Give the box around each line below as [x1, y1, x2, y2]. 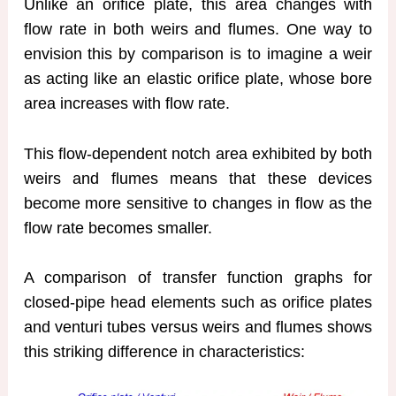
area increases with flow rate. [23, 94, 230, 112]
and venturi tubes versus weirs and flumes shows [23, 318, 373, 337]
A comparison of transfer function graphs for [23, 269, 373, 287]
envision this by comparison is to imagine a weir [23, 44, 373, 63]
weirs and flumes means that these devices [23, 169, 373, 187]
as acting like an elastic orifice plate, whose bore [23, 69, 373, 88]
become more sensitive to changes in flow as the [23, 194, 373, 212]
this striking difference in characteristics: [23, 343, 305, 362]
